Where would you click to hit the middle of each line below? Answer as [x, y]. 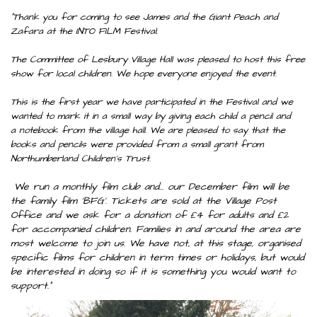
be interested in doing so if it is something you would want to [153, 272]
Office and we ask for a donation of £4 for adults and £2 [150, 215]
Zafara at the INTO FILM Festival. [84, 31]
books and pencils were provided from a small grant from [137, 144]
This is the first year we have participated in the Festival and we [152, 102]
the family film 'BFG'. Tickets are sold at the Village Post [144, 201]
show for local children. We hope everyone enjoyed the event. [144, 74]
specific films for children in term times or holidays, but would [157, 258]
